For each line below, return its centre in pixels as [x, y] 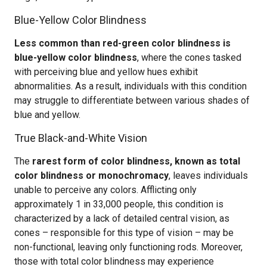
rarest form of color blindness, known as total [136, 161]
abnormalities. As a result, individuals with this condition [131, 86]
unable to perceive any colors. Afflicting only [105, 190]
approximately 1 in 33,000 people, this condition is [119, 204]
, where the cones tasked [189, 58]
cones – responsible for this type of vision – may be [124, 233]
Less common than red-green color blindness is [122, 43]
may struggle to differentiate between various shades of [132, 100]
